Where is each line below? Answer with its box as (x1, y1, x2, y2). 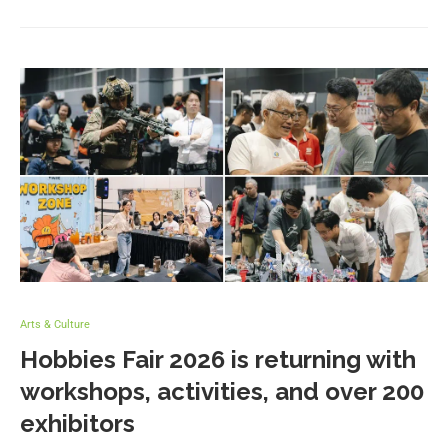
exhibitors (20, 409, 135, 439)
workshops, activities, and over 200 (20, 377, 424, 407)
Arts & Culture (20, 318, 90, 332)
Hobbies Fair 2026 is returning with (20, 345, 416, 375)
